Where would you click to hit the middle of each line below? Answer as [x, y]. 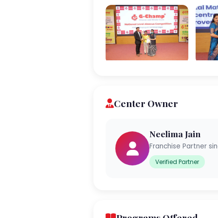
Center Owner [146, 103]
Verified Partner [177, 162]
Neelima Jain [175, 133]
